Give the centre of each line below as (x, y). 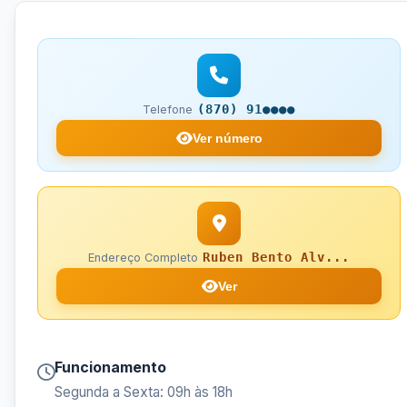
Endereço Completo (143, 258)
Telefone (168, 110)
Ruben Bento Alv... (276, 258)
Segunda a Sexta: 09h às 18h (144, 392)
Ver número (227, 139)
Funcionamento (110, 367)
